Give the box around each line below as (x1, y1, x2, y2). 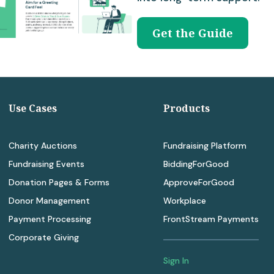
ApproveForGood (163, 177, 234, 188)
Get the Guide (152, 26, 233, 41)
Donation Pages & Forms (8, 177, 109, 188)
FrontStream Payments (163, 213, 259, 225)
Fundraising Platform (163, 140, 246, 152)
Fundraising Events (8, 158, 84, 170)
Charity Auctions (8, 140, 77, 152)
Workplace (163, 195, 206, 207)
